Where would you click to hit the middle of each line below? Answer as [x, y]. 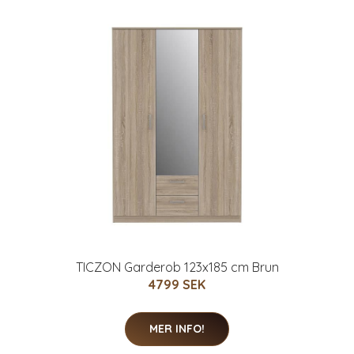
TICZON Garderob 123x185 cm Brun [177, 267]
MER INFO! [177, 328]
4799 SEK [177, 284]
